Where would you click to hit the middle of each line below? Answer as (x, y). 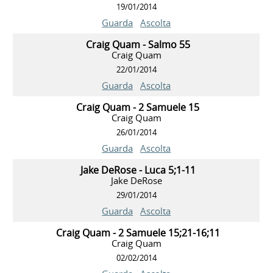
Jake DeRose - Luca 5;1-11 (138, 170)
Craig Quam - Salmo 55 (138, 45)
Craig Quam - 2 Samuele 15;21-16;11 (138, 233)
